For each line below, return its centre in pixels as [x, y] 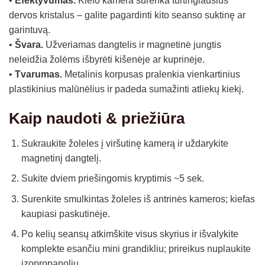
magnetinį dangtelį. [61, 158]
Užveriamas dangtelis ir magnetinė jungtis [132, 44]
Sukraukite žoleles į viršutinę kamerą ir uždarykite [125, 143]
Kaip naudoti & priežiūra [97, 118]
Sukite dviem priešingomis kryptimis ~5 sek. [112, 179]
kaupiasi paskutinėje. [65, 214]
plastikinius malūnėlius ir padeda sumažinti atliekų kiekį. [126, 89]
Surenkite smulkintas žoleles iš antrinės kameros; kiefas [138, 199]
